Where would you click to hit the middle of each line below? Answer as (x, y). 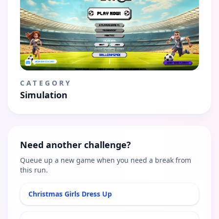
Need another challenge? (76, 144)
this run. (34, 170)
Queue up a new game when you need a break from (106, 160)
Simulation (44, 95)
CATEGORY (46, 83)
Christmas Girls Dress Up (70, 194)
